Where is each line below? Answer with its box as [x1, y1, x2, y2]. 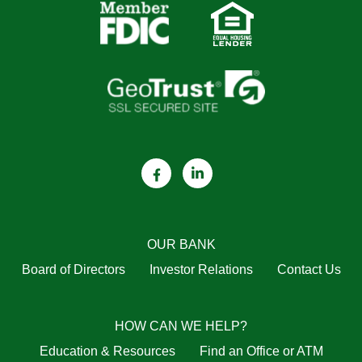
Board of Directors [21, 262, 125, 276]
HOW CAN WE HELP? [115, 318, 247, 333]
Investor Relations [149, 262, 253, 276]
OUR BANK [146, 237, 216, 251]
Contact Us [276, 262, 341, 276]
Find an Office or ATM [199, 343, 323, 358]
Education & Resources [39, 343, 175, 358]
